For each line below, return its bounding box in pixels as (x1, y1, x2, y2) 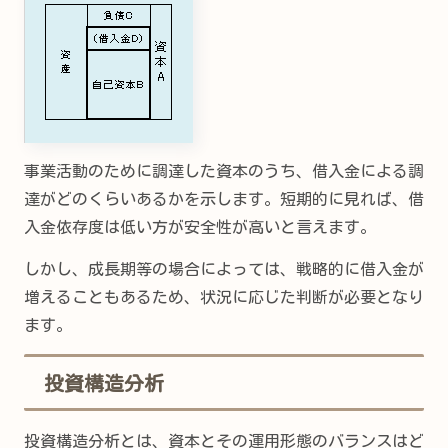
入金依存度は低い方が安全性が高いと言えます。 (24, 219, 376, 236)
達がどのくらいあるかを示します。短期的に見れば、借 (24, 191, 424, 208)
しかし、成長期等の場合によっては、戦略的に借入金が (24, 261, 424, 278)
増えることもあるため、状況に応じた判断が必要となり (24, 289, 424, 306)
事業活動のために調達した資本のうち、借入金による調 (24, 163, 424, 180)
